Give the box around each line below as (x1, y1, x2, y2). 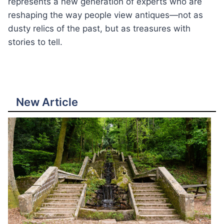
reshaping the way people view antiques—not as (8, 10, 203, 20)
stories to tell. (8, 37, 62, 47)
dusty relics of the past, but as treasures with (8, 23, 190, 33)
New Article (16, 95, 78, 108)
